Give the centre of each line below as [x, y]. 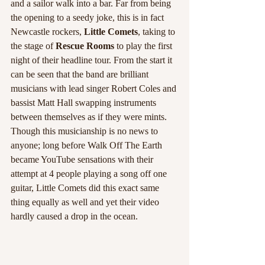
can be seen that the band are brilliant [81, 74]
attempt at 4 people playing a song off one [90, 174]
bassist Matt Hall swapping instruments [85, 103]
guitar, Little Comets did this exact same [86, 188]
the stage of [32, 46]
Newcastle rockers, [47, 32]
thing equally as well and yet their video [86, 202]
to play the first [144, 46]
